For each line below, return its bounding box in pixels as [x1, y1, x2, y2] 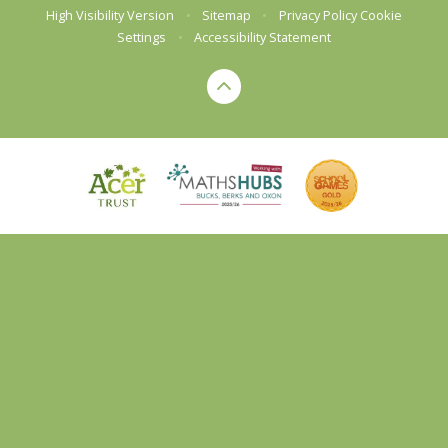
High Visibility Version [46, 6, 175, 25]
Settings [117, 28, 167, 47]
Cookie [359, 6, 402, 25]
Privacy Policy [278, 6, 357, 25]
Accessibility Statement [193, 28, 331, 47]
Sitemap [202, 6, 251, 25]
